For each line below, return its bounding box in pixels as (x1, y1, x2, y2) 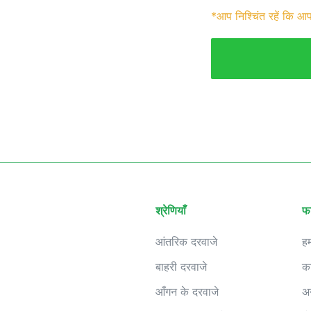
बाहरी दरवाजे (155, 260, 207, 274)
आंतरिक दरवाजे (155, 235, 217, 249)
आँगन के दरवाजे (155, 285, 219, 299)
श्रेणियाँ (155, 203, 186, 218)
